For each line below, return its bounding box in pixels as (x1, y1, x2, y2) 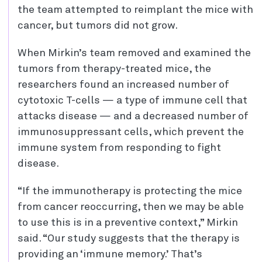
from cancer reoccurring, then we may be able (18, 202, 244, 213)
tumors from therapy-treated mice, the (18, 64, 211, 75)
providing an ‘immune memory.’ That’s (18, 249, 202, 260)
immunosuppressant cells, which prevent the (18, 127, 244, 138)
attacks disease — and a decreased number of (18, 111, 249, 122)
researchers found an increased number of (18, 80, 229, 91)
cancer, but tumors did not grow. (18, 20, 178, 32)
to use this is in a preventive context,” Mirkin (18, 218, 238, 229)
